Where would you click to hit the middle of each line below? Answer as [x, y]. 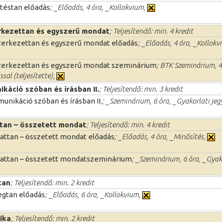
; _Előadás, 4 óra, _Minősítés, [161, 136]
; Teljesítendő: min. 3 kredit [141, 89]
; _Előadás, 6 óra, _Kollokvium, [94, 194]
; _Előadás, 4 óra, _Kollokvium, [99, 7]
